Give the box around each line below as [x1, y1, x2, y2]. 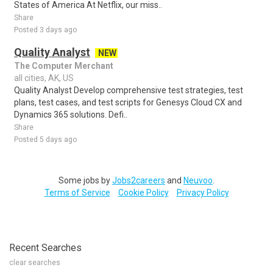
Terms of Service [44, 188, 110, 197]
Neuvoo [183, 175, 213, 185]
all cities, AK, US [14, 73, 74, 83]
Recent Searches [9, 242, 82, 253]
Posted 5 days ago [14, 135, 77, 144]
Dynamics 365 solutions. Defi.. [14, 110, 127, 119]
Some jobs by [58, 175, 112, 185]
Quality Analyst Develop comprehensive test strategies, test [14, 85, 243, 95]
